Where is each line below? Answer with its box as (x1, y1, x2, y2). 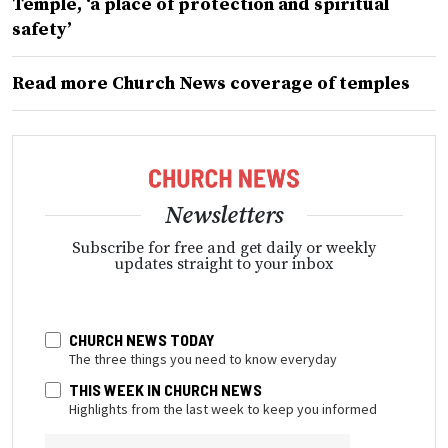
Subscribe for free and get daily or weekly (72, 237, 376, 258)
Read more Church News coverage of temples (12, 72, 410, 96)
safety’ (12, 18, 72, 42)
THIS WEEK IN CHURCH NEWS (69, 379, 262, 399)
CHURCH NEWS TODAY (69, 329, 215, 349)
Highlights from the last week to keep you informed (69, 399, 377, 418)
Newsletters (165, 200, 283, 231)
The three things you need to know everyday (69, 349, 337, 368)
